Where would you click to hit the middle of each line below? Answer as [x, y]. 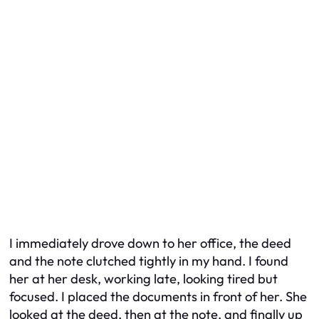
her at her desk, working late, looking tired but [143, 278]
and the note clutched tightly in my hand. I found [149, 261]
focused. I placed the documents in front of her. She [158, 296]
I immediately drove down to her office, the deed [150, 243]
